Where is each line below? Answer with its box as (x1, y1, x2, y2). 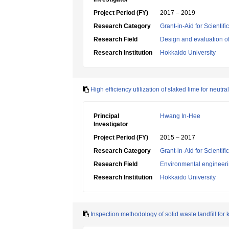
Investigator (94, 121, 128, 128)
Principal (94, 112, 119, 120)
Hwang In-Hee (160, 112, 200, 120)
